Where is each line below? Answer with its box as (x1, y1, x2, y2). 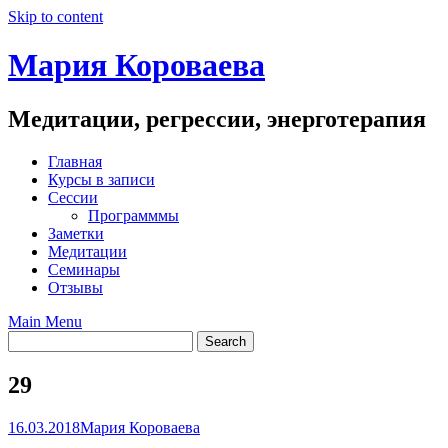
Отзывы (48, 278, 103, 296)
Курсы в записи (48, 170, 155, 188)
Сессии (48, 188, 98, 206)
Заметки (48, 224, 104, 242)
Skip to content (8, 8, 103, 25)
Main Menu (8, 312, 82, 330)
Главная (48, 152, 102, 170)
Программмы (88, 206, 179, 224)
